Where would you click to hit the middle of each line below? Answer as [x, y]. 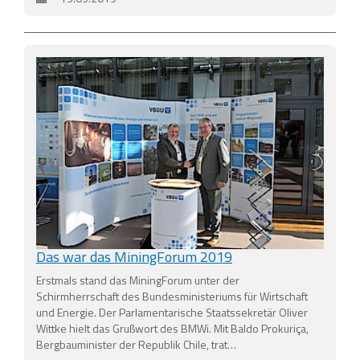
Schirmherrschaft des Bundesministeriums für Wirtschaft [172, 296]
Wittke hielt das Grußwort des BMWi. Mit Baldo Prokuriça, [172, 328]
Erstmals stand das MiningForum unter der [138, 280]
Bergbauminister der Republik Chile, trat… [136, 344]
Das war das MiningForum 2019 [134, 256]
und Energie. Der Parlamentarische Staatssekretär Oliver [172, 312]
